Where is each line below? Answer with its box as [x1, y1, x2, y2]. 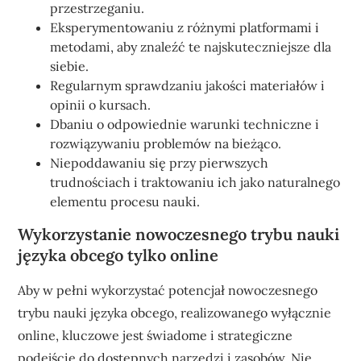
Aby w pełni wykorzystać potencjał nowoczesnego [18, 282, 318, 298]
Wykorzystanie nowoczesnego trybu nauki [18, 224, 340, 244]
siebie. [50, 58, 89, 74]
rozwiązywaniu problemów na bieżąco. [50, 135, 282, 151]
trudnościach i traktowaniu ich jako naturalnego [50, 174, 341, 190]
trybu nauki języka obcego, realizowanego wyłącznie [18, 305, 332, 321]
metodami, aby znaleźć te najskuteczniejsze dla [50, 39, 332, 55]
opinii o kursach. [50, 97, 151, 113]
